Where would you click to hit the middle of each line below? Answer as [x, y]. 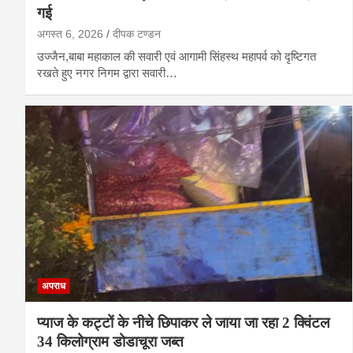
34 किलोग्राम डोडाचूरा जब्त [110, 341]
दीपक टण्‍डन [137, 33]
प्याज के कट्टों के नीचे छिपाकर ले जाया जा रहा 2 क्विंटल [183, 322]
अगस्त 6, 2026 [70, 33]
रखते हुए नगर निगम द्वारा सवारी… [107, 72]
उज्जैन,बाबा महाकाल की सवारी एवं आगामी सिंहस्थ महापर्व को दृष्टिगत [176, 56]
